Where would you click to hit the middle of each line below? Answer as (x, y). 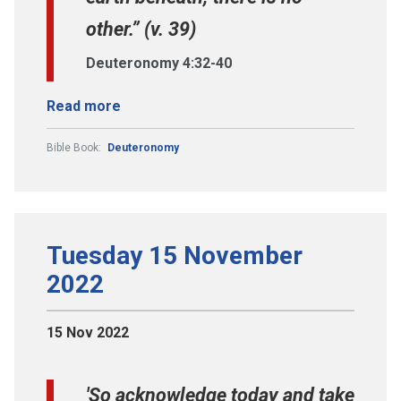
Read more (84, 106)
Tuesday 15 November (175, 255)
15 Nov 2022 (88, 332)
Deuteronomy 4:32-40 (159, 63)
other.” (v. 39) (141, 29)
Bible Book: (75, 147)
